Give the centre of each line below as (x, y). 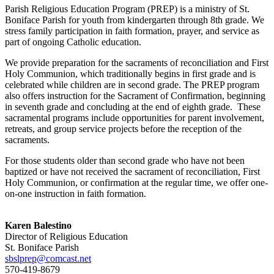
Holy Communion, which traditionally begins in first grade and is (130, 73)
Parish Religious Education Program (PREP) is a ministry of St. (127, 9)
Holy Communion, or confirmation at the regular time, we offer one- (136, 182)
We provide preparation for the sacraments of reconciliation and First (137, 62)
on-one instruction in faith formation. (76, 193)
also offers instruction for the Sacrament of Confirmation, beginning (135, 95)
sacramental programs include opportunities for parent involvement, (135, 117)
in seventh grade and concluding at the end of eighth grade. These (133, 106)
